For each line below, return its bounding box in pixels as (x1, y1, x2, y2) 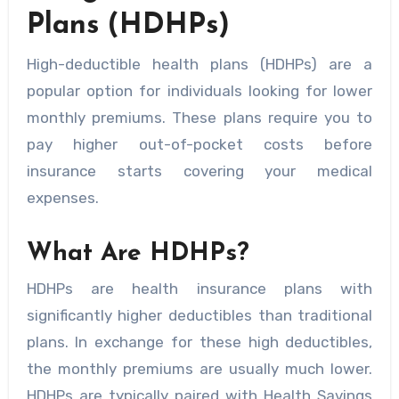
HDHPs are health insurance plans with (26, 279, 373, 297)
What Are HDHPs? (26, 240, 249, 266)
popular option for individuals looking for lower (26, 81, 373, 100)
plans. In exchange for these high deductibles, (26, 332, 373, 351)
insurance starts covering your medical (26, 161, 373, 180)
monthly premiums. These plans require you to (26, 108, 373, 126)
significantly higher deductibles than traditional (26, 305, 373, 324)
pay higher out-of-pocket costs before (26, 134, 373, 153)
